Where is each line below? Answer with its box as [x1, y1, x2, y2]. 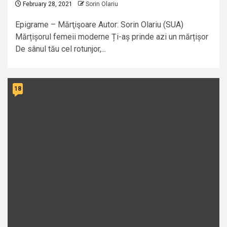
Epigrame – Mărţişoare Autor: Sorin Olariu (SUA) [15, 20, 183, 30]
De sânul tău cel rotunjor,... [15, 44, 106, 54]
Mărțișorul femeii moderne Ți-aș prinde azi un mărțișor [15, 32, 208, 42]
